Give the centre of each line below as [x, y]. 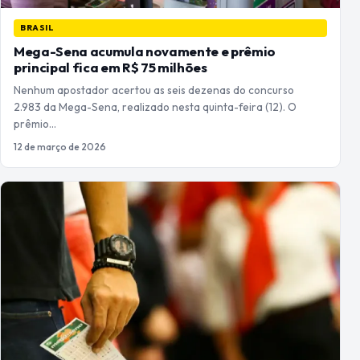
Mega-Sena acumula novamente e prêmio [145, 51]
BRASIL [37, 27]
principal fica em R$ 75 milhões [110, 67]
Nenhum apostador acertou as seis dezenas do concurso [154, 90]
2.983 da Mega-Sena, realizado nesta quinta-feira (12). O [155, 106]
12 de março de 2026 [60, 146]
